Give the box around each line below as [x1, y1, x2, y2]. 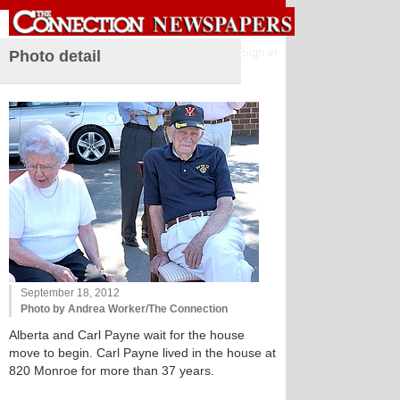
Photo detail [9, 47, 101, 65]
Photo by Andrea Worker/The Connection [21, 303, 228, 315]
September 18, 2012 [21, 287, 120, 299]
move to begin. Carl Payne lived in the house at [9, 346, 276, 360]
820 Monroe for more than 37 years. [9, 363, 214, 378]
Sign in [241, 46, 277, 59]
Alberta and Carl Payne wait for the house [9, 328, 245, 342]
